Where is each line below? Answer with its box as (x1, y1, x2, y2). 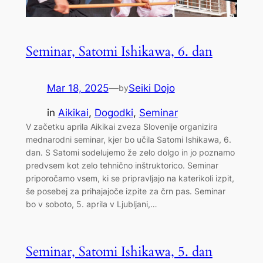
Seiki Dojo (128, 82, 175, 94)
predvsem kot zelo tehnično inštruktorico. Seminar (25, 160, 218, 171)
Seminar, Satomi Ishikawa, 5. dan (25, 242, 213, 261)
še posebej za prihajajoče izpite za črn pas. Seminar (25, 186, 225, 197)
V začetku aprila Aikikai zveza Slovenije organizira (25, 122, 218, 132)
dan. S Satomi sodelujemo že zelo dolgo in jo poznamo (25, 147, 235, 158)
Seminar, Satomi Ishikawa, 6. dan (25, 42, 213, 60)
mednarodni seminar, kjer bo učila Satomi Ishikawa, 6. (25, 134, 231, 145)
